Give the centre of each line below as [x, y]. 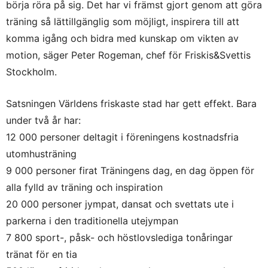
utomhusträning [41, 154]
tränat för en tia [42, 255]
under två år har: [43, 121]
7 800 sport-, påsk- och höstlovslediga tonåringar [119, 238]
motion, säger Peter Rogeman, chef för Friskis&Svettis [128, 55]
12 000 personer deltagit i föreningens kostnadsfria [122, 137]
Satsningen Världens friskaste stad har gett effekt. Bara [131, 104]
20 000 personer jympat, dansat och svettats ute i [120, 204]
